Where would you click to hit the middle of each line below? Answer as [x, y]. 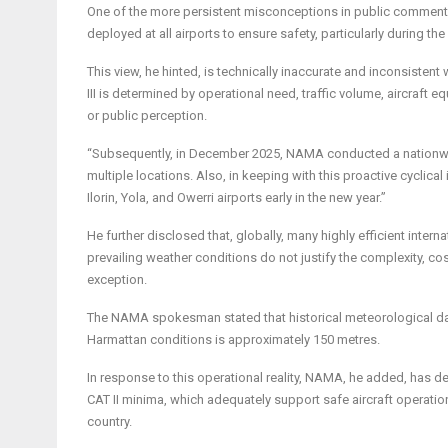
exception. [117, 279]
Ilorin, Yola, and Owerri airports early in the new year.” [236, 197]
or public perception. [147, 115]
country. [109, 421]
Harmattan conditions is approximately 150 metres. [233, 339]
